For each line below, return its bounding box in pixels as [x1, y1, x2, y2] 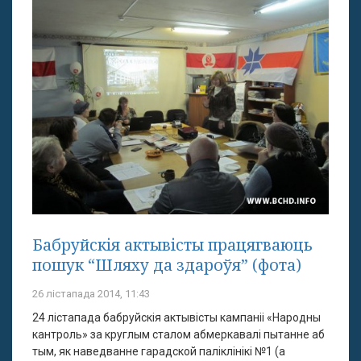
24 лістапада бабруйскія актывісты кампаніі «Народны [32, 310, 321, 324]
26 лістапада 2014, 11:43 [32, 287, 150, 300]
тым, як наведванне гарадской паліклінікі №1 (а [32, 344, 285, 358]
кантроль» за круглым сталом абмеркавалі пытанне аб [32, 327, 325, 341]
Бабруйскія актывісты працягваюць [32, 233, 312, 255]
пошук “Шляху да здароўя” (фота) [32, 253, 301, 276]
